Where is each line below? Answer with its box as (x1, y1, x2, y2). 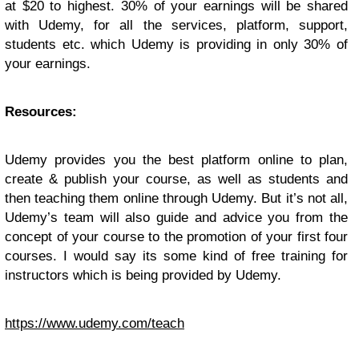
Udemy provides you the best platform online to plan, (5, 152, 348, 167)
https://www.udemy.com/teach (5, 316, 184, 331)
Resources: (5, 104, 77, 119)
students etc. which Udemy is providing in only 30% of (5, 37, 348, 52)
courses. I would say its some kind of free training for (5, 248, 348, 264)
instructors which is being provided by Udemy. (5, 268, 281, 283)
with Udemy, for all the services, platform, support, (5, 18, 348, 33)
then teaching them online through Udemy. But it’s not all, (5, 191, 348, 206)
